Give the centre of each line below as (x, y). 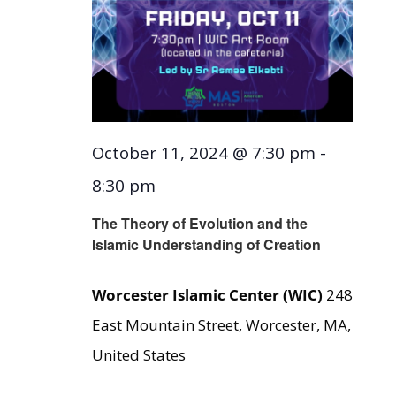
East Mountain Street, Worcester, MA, (221, 325)
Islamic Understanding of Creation (206, 245)
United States (138, 355)
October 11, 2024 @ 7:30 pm (203, 152)
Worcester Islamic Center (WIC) (209, 295)
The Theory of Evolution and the (199, 224)
